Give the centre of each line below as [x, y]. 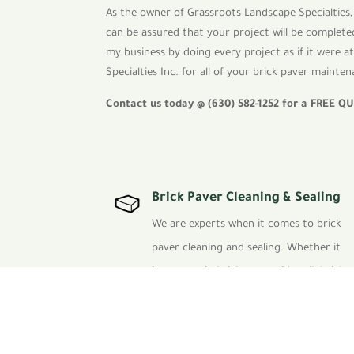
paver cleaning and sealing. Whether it [246, 248]
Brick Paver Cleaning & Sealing [246, 198]
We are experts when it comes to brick [246, 224]
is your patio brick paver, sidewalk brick [248, 272]
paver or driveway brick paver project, [246, 296]
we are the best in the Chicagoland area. [250, 319]
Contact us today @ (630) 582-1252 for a [209, 105]
